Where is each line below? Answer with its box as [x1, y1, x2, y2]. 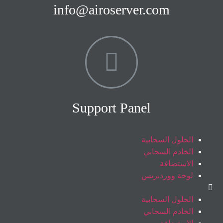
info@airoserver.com [53, 1, 170, 17]
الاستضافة [160, 159, 193, 168]
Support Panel [72, 100, 151, 115]
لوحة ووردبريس [141, 171, 193, 180]
